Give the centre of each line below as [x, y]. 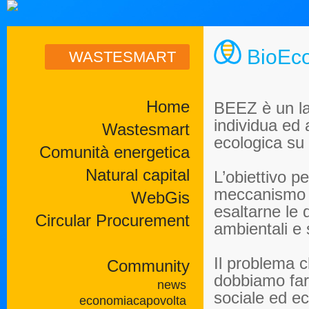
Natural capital [138, 175]
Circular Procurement [112, 220]
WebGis [160, 198]
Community [148, 266]
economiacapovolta [133, 301]
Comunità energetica [114, 152]
